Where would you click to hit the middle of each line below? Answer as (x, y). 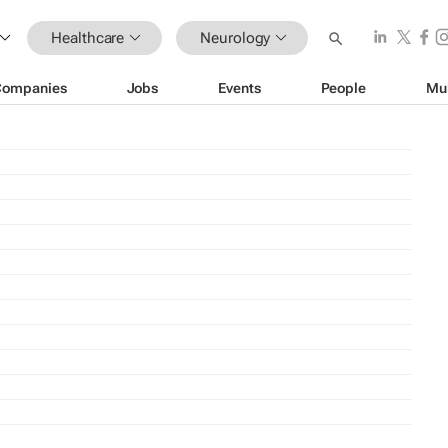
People (343, 87)
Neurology (235, 37)
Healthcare (88, 37)
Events (239, 87)
